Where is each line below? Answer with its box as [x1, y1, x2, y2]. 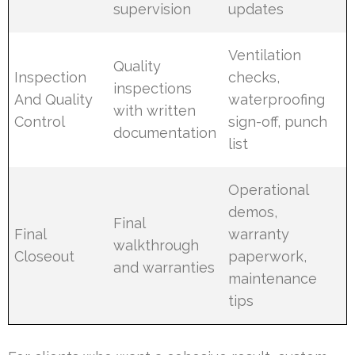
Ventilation [228, 46, 302, 63]
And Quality [14, 90, 94, 108]
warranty [228, 225, 290, 242]
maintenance [228, 269, 318, 287]
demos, [228, 203, 278, 220]
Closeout [14, 247, 75, 265]
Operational [228, 181, 309, 198]
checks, [228, 68, 281, 86]
